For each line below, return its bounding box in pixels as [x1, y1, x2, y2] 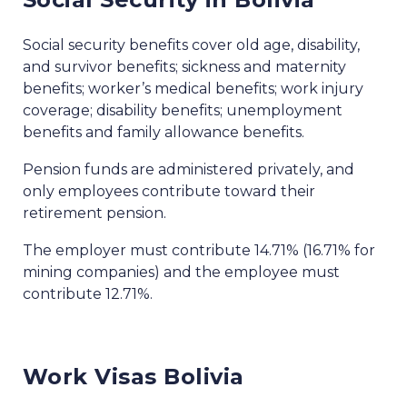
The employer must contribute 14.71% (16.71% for [23, 242, 375, 260]
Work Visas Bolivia [23, 363, 244, 391]
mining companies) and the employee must [23, 263, 340, 282]
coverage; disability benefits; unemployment [23, 102, 342, 120]
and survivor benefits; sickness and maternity [23, 58, 346, 76]
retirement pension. [23, 204, 166, 223]
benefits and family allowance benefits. [23, 124, 304, 142]
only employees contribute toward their [23, 183, 315, 201]
